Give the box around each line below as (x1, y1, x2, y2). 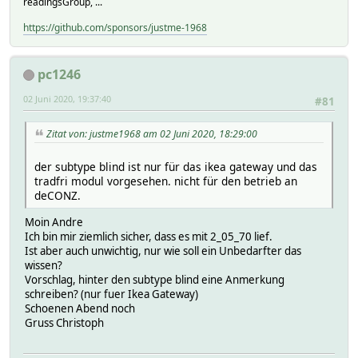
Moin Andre (25, 214, 83, 229)
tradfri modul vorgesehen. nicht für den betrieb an (34, 173, 297, 189)
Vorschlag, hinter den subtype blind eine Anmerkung (25, 272, 284, 287)
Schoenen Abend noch (25, 300, 135, 316)
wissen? (25, 257, 62, 272)
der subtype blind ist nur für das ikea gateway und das (34, 158, 317, 174)
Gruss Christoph (25, 315, 104, 330)
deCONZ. (34, 187, 81, 203)
